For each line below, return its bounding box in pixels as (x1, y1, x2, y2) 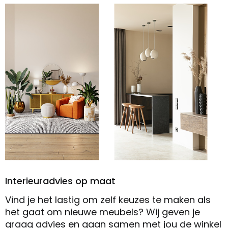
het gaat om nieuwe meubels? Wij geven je (5, 205, 200, 218)
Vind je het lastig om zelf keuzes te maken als (5, 193, 211, 206)
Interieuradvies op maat (5, 174, 116, 187)
